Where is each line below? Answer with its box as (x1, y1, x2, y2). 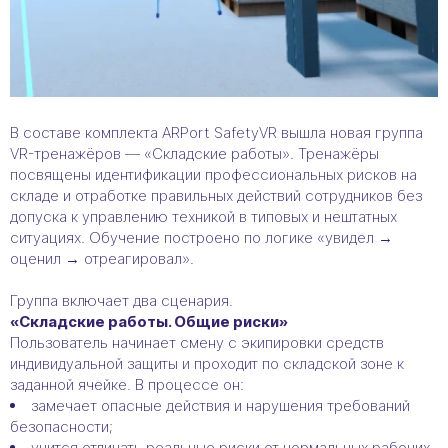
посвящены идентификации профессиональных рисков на (10, 164, 417, 184)
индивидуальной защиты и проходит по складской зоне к (10, 353, 404, 373)
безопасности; (10, 416, 113, 436)
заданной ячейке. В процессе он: (10, 374, 248, 394)
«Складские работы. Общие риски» (10, 311, 288, 331)
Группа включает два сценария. (10, 290, 233, 310)
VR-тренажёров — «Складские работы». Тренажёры (10, 143, 379, 163)
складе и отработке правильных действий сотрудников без (10, 185, 422, 205)
